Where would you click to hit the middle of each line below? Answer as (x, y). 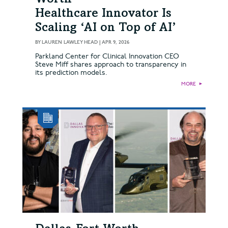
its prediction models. (71, 72)
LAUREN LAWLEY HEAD (70, 42)
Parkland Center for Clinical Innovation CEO (107, 56)
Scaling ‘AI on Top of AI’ (106, 28)
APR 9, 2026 (116, 42)
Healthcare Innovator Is (103, 14)
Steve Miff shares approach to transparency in (111, 64)
